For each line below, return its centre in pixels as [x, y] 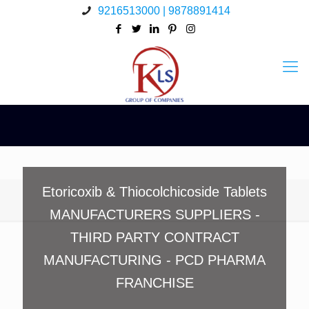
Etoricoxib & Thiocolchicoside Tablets [154, 192]
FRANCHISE [154, 283]
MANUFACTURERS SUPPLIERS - [154, 215]
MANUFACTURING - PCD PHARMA [154, 260]
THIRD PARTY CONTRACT [154, 237]
